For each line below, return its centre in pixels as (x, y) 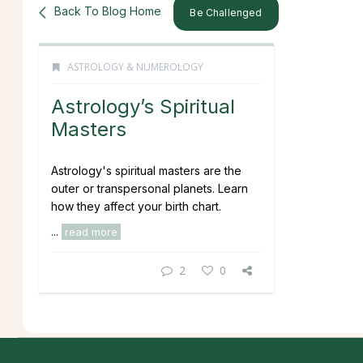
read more (91, 232)
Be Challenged (226, 13)
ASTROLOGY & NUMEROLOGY (135, 67)
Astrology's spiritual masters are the (146, 171)
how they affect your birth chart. (136, 206)
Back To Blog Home (108, 11)
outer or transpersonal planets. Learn (149, 188)
